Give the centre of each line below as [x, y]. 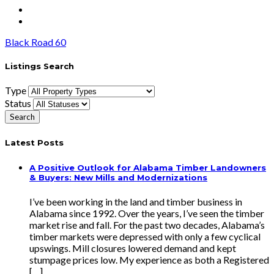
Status [18, 103]
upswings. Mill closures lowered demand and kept [133, 248]
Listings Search [39, 66]
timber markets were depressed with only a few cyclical [145, 236]
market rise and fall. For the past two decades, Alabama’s [147, 224]
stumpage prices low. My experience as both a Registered [149, 259]
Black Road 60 [35, 42]
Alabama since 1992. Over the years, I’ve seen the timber [147, 213]
